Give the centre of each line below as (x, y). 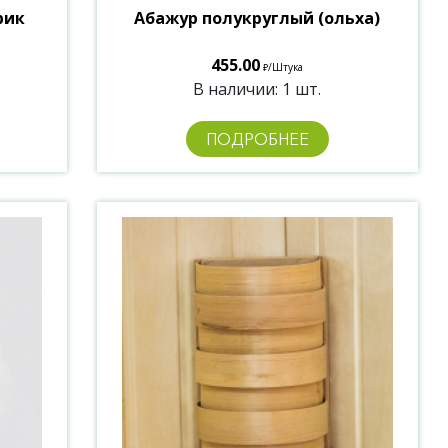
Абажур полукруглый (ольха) (257, 17)
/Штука (286, 66)
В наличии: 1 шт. (257, 88)
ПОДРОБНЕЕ (257, 138)
